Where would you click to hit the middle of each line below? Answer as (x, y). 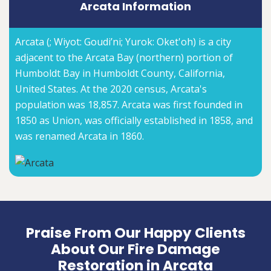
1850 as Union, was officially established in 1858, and (134, 121)
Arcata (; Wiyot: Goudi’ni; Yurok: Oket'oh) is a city (123, 42)
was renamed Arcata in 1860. (80, 136)
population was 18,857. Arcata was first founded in (129, 105)
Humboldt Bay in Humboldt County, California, (120, 73)
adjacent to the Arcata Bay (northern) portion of (124, 58)
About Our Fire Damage (135, 249)
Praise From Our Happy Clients (135, 233)
